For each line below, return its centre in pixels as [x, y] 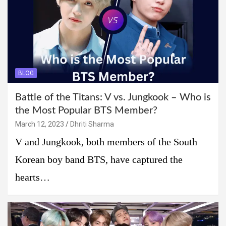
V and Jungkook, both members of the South [106, 142]
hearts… [33, 177]
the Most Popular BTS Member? [86, 110]
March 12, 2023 [40, 124]
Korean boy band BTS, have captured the [99, 159]
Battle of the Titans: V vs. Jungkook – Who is [113, 97]
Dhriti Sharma [92, 124]
